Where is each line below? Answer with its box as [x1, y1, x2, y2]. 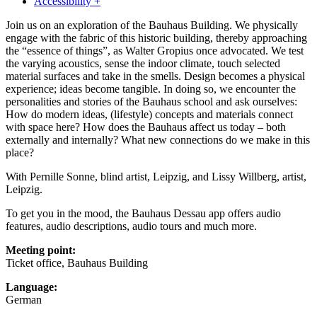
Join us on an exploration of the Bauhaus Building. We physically [6, 19, 298, 32]
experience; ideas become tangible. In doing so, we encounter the [6, 83, 296, 96]
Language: [6, 281, 57, 294]
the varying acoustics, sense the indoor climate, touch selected [6, 57, 280, 70]
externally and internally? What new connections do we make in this [6, 134, 310, 146]
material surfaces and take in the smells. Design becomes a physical [6, 70, 305, 83]
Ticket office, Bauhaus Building [6, 257, 148, 270]
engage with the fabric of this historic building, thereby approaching [6, 32, 307, 45]
